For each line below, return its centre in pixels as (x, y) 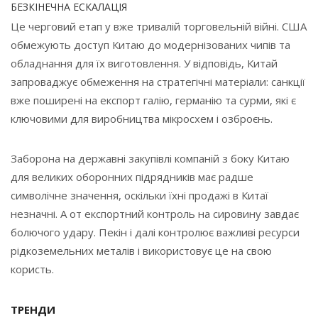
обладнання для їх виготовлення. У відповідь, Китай (144, 64)
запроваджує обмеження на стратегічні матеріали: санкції (158, 82)
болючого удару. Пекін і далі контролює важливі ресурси (155, 232)
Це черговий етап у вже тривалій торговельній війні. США (159, 27)
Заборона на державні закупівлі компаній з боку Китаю (150, 159)
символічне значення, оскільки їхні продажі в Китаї (139, 196)
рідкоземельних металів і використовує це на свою (141, 251)
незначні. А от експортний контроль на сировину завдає (155, 214)
